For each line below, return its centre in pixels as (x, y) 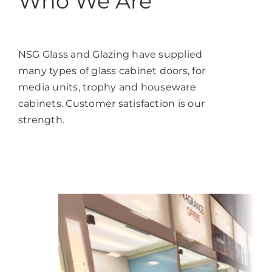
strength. (42, 120)
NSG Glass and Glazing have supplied (110, 55)
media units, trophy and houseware (107, 87)
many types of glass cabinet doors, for (112, 71)
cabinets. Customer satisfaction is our (112, 104)
